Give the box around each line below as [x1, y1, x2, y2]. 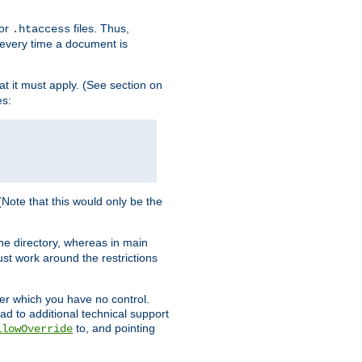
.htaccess [12, 23, 70, 36]
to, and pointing [73, 322, 155, 335]
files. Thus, [70, 22, 129, 36]
